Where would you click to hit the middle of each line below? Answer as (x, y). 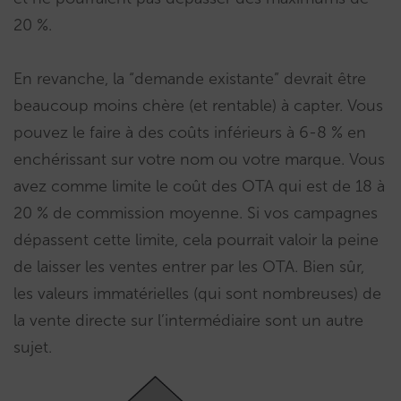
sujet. (33, 347)
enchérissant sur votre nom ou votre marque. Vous (199, 159)
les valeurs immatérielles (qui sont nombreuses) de (197, 293)
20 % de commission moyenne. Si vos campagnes (196, 213)
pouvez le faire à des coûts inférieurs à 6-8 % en (190, 132)
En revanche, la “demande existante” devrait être (190, 78)
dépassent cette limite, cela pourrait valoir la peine (196, 239)
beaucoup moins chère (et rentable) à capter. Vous (198, 105)
